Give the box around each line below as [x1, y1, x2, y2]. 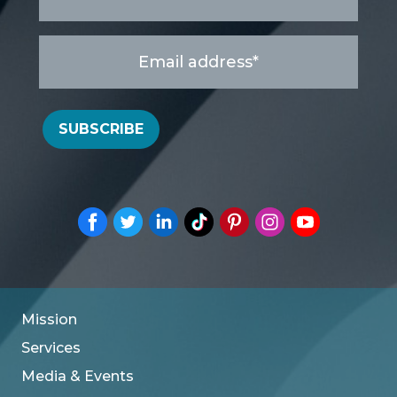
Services [21, 339, 81, 356]
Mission [21, 310, 77, 328]
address [38, 57, 100, 74]
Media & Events [21, 367, 134, 385]
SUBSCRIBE [58, 120, 144, 137]
